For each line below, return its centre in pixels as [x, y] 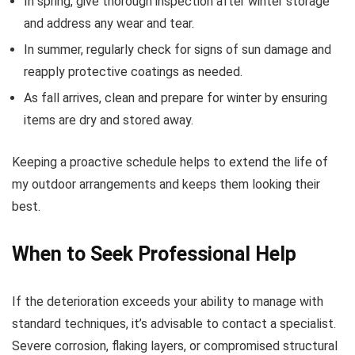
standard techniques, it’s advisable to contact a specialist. [174, 324]
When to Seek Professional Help [154, 254]
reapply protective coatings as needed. [133, 72]
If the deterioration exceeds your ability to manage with [168, 302]
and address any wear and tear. [109, 24]
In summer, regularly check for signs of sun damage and [177, 50]
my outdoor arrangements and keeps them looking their [166, 185]
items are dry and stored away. [109, 120]
